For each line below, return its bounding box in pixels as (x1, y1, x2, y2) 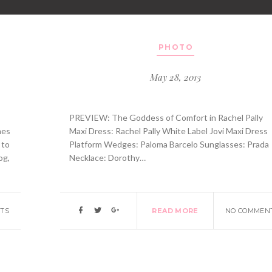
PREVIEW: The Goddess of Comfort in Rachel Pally (69, 112, 263, 123)
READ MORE (152, 206, 199, 216)
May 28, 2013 (149, 71, 201, 84)
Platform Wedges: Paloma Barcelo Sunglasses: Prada (69, 138, 270, 149)
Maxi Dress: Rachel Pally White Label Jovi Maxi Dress (69, 125, 268, 136)
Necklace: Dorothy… (69, 152, 146, 163)
